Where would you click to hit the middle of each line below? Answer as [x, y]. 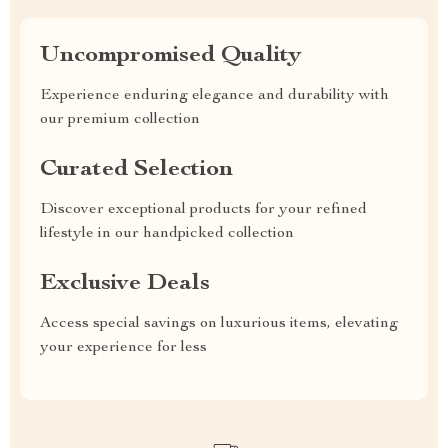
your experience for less [123, 348]
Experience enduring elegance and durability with [214, 96]
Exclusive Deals [125, 284]
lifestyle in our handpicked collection [167, 234]
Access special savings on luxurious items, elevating [219, 324]
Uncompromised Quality [170, 56]
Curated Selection [136, 170]
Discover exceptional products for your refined [203, 210]
